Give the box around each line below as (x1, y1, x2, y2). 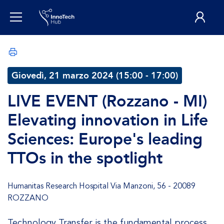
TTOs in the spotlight (7, 148, 162, 168)
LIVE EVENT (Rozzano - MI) (7, 91, 207, 111)
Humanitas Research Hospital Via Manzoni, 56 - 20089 (7, 181, 195, 191)
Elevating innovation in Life (7, 110, 208, 130)
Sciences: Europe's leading (7, 129, 202, 149)
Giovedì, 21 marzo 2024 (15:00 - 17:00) (11, 70, 178, 81)
